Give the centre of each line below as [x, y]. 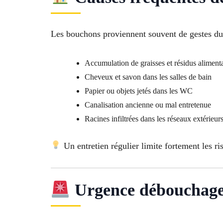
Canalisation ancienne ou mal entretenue [148, 105]
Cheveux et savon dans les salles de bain [148, 77]
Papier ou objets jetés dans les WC [139, 91]
